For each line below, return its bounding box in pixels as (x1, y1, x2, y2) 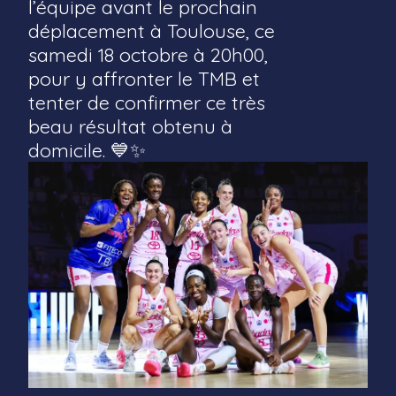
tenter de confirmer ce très (28, 89, 265, 114)
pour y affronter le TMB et (28, 65, 260, 90)
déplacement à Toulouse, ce (28, 18, 275, 42)
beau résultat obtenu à (28, 113, 232, 138)
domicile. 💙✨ (28, 137, 146, 162)
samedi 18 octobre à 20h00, (28, 42, 268, 66)
